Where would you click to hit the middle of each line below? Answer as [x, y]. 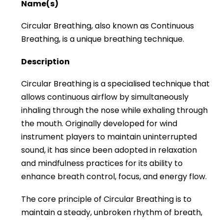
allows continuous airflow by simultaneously [105, 97]
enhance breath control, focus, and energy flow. [114, 177]
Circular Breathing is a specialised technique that [115, 84]
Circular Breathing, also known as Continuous [108, 26]
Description [45, 61]
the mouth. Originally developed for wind [99, 124]
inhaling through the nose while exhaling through [114, 110]
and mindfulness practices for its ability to [102, 164]
